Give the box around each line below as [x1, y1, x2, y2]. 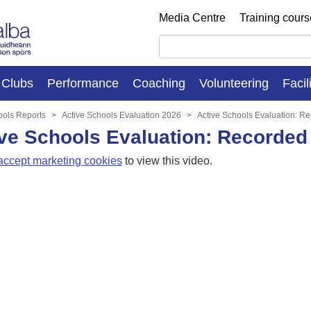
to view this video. [121, 154, 212, 167]
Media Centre [159, 12, 226, 24]
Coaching [133, 76, 185, 90]
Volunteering [199, 76, 269, 90]
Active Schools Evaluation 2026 [62, 110, 181, 120]
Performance [47, 76, 119, 90]
